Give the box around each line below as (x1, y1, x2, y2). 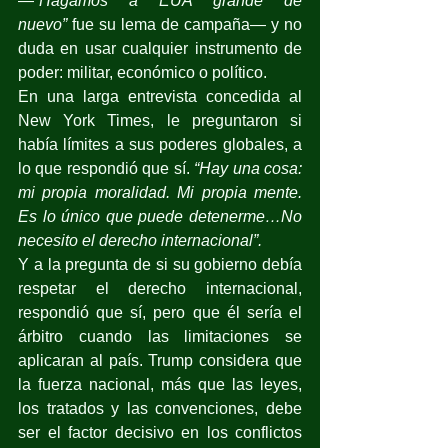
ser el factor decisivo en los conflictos (18, 423, 302, 441)
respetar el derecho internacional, (18, 279, 302, 297)
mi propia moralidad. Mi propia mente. (18, 183, 302, 201)
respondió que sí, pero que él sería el (18, 303, 302, 321)
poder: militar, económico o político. (18, 63, 267, 81)
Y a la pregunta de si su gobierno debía (18, 255, 302, 273)
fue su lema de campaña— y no (67, 15, 302, 33)
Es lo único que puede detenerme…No (18, 207, 302, 225)
